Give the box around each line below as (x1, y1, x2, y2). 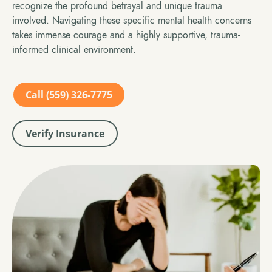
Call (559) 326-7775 (25, 87, 112, 101)
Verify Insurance (25, 126, 104, 140)
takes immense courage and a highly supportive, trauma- (12, 28, 240, 42)
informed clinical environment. (12, 42, 136, 56)
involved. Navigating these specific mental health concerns (12, 13, 251, 27)
